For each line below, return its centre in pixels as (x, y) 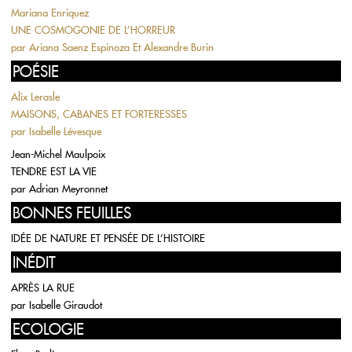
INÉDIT (34, 262)
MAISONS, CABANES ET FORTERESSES (99, 114)
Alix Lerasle (35, 97)
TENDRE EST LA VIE (54, 171)
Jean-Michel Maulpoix (58, 154)
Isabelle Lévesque (65, 131)
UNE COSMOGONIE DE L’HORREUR (93, 30)
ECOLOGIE (48, 329)
